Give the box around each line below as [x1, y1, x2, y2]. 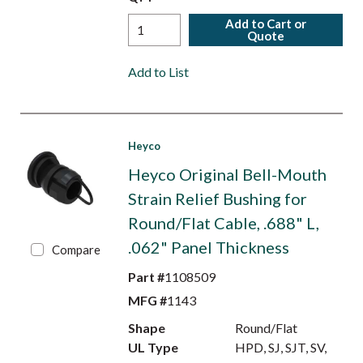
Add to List [127, 64, 189, 79]
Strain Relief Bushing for [127, 189, 307, 208]
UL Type [127, 340, 178, 355]
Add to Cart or [225, 16, 307, 31]
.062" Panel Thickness [127, 237, 289, 257]
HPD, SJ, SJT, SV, [235, 340, 327, 355]
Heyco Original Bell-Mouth [127, 164, 327, 184]
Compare [52, 242, 101, 257]
